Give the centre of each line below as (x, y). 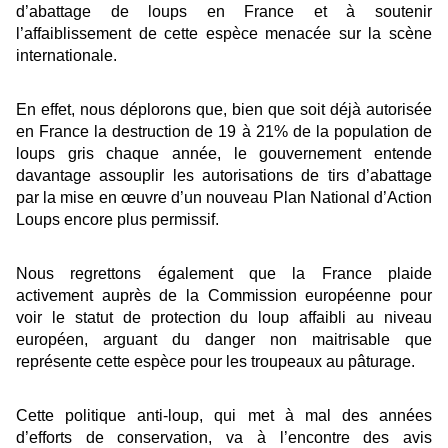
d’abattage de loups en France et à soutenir (224, 12)
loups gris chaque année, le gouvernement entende (224, 154)
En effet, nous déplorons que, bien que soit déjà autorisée (224, 110)
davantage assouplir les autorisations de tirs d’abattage (224, 176)
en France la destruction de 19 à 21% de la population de (224, 132)
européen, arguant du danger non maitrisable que (224, 340)
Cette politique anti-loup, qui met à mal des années (224, 416)
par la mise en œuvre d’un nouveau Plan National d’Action (224, 198)
